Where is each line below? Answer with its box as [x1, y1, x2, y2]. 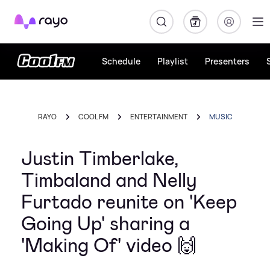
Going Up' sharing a [21, 211, 190, 236]
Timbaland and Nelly [21, 168, 197, 193]
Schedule [102, 55, 140, 67]
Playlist [157, 55, 188, 67]
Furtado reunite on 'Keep [21, 189, 237, 215]
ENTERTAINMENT [130, 111, 187, 122]
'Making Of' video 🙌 [21, 233, 196, 258]
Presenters [205, 55, 250, 67]
